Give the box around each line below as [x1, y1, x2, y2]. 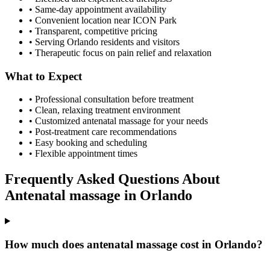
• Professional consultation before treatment [29, 94, 193, 105]
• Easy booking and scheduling [29, 137, 147, 148]
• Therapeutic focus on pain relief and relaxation [29, 47, 212, 58]
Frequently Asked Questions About [5, 171, 220, 187]
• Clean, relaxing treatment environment [29, 105, 180, 116]
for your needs [151, 116, 208, 127]
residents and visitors [98, 36, 180, 47]
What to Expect [5, 69, 82, 83]
